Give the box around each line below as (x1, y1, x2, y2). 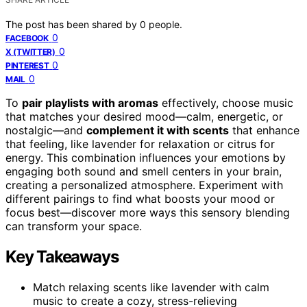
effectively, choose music (158, 95, 293, 110)
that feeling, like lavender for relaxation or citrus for (5, 136, 275, 151)
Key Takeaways (5, 246, 119, 267)
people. (149, 18, 182, 30)
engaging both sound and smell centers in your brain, (5, 164, 282, 178)
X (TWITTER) (5, 46, 56, 57)
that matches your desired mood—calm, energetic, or (5, 109, 283, 123)
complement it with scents (86, 123, 229, 137)
